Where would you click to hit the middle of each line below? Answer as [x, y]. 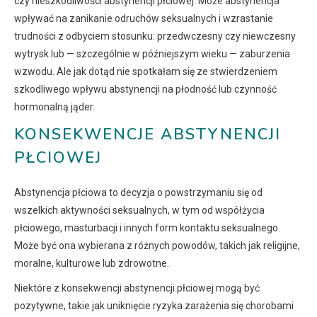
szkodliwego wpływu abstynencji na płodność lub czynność [145, 90]
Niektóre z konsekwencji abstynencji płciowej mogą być [137, 288]
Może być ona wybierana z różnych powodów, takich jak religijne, [157, 246]
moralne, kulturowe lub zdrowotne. [92, 264]
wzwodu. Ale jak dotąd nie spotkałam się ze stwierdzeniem [146, 72]
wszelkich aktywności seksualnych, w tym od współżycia [139, 211]
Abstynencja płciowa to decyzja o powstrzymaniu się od [138, 193]
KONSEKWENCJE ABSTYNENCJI [148, 135]
